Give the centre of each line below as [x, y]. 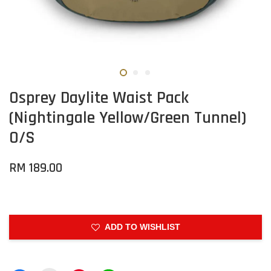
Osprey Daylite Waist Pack [99, 98]
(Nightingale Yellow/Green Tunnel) [128, 118]
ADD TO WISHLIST [142, 227]
